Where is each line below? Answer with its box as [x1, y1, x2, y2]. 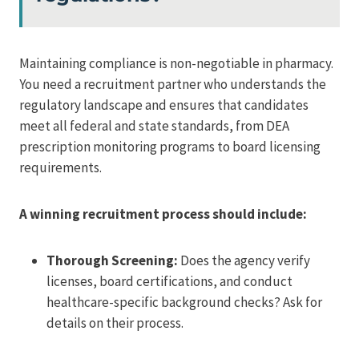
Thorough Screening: [46, 251, 178, 269]
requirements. [19, 158, 102, 176]
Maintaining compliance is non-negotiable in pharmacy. [19, 54, 333, 72]
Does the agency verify [178, 251, 310, 269]
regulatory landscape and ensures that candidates [19, 95, 309, 114]
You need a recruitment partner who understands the [19, 75, 326, 93]
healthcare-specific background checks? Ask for [46, 292, 322, 311]
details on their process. [46, 313, 184, 332]
